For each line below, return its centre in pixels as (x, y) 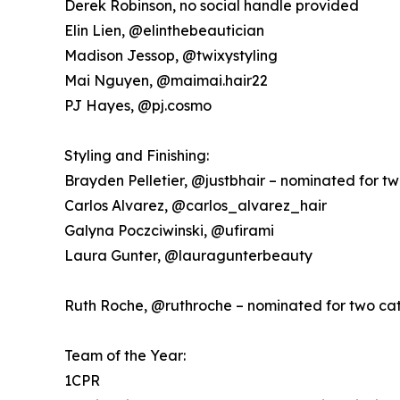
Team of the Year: (125, 356)
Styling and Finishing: (137, 156)
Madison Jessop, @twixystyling (171, 56)
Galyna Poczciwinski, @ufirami (169, 231)
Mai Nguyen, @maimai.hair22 (166, 81)
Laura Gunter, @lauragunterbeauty (188, 256)
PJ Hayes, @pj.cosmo (138, 106)
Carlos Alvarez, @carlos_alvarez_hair (196, 206)
